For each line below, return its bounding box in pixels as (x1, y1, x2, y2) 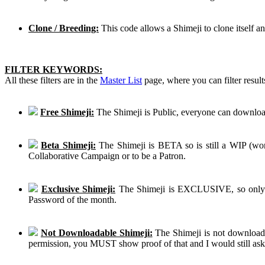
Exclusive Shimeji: (41, 183, 116, 194)
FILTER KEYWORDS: (5, 64, 102, 75)
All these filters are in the (5, 75, 100, 85)
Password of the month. (28, 194, 117, 205)
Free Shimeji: (40, 106, 94, 117)
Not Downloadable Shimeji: (40, 227, 153, 238)
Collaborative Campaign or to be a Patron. (28, 150, 186, 161)
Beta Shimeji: (41, 140, 96, 150)
